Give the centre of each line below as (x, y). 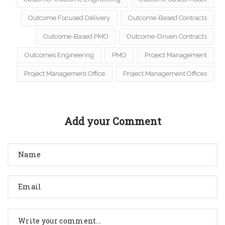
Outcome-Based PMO (76, 36)
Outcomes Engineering (59, 55)
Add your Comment (113, 121)
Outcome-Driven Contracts (167, 36)
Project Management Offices (165, 73)
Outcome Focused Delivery (69, 18)
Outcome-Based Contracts (167, 18)
